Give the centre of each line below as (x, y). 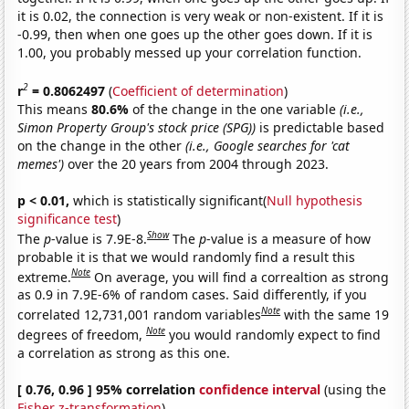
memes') (41, 163)
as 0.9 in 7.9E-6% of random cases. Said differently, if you (193, 295)
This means (55, 109)
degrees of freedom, (82, 334)
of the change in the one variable (236, 109)
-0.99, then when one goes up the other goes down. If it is (195, 35)
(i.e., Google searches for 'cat (268, 145)
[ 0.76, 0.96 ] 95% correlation (109, 389)
